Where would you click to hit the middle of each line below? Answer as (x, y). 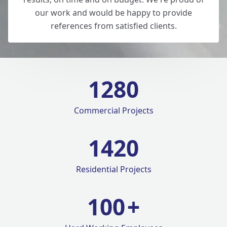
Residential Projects (113, 169)
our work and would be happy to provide (113, 13)
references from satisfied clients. (113, 26)
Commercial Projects (113, 110)
